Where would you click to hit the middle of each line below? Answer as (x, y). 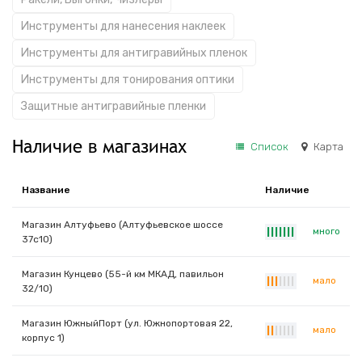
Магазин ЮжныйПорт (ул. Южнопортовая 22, (127, 323)
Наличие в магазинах (99, 146)
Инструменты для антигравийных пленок (134, 53)
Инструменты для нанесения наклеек (123, 26)
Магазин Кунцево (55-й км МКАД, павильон (123, 274)
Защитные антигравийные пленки (114, 106)
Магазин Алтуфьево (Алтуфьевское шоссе (122, 225)
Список (269, 146)
